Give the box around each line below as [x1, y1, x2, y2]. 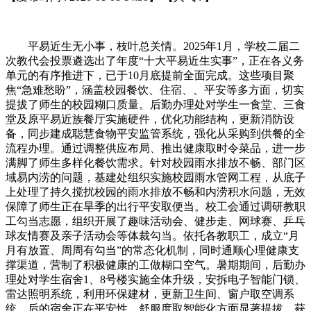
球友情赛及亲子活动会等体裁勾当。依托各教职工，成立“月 [6, 229, 299, 242]
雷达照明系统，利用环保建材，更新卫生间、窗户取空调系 [6, 287, 294, 300]
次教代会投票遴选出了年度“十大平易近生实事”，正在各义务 [6, 54, 304, 67]
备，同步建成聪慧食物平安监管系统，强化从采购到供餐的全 [6, 127, 305, 140]
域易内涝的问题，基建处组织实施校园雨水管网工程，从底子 [6, 171, 305, 183]
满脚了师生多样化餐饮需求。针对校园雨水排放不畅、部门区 [6, 156, 305, 169]
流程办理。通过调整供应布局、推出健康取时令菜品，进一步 [6, 142, 305, 154]
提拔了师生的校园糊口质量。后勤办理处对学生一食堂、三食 [6, 98, 305, 110]
